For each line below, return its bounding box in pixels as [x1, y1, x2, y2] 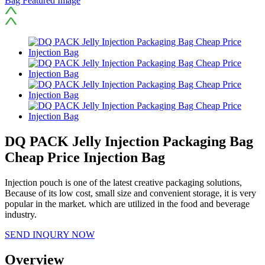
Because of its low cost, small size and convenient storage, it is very [5, 188, 256, 198]
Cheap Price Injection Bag [5, 149, 165, 165]
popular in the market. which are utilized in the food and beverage [5, 198, 250, 209]
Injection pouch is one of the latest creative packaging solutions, [5, 177, 242, 188]
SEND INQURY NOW [5, 229, 95, 240]
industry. [5, 209, 37, 219]
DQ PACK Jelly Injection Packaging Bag [5, 133, 253, 149]
